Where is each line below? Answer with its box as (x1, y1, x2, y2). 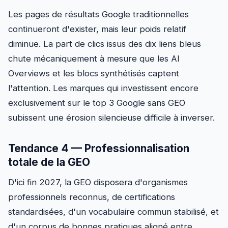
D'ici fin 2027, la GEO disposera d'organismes (8, 177, 188, 187)
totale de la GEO (8, 155, 90, 168)
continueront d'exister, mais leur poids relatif (8, 23, 186, 34)
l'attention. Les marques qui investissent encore (8, 82, 198, 93)
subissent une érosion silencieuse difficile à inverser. (8, 112, 215, 123)
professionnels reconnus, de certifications (8, 191, 175, 202)
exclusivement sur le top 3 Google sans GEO (8, 97, 185, 108)
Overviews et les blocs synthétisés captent (8, 68, 179, 78)
